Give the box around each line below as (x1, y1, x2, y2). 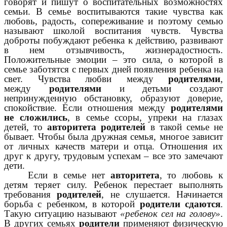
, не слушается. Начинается (101, 189, 223, 200)
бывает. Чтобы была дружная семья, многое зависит (4, 131, 223, 142)
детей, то (4, 122, 48, 133)
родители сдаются (139, 199, 221, 210)
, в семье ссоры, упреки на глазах (67, 112, 223, 123)
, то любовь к (159, 170, 223, 181)
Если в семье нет (28, 170, 110, 181)
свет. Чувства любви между (4, 73, 168, 85)
